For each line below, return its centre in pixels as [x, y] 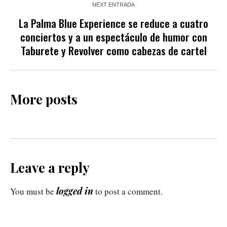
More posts [44, 99]
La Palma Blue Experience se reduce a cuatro [113, 23]
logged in [75, 191]
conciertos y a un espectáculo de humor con [113, 36]
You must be [33, 191]
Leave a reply [50, 167]
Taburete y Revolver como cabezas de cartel [113, 50]
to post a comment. [128, 191]
